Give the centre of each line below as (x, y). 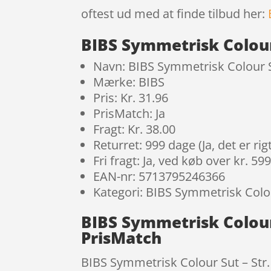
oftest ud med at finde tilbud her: (175, 13)
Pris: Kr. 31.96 (131, 97)
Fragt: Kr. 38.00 (135, 129)
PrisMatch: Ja (129, 113)
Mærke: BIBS (129, 82)
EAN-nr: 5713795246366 (159, 176)
